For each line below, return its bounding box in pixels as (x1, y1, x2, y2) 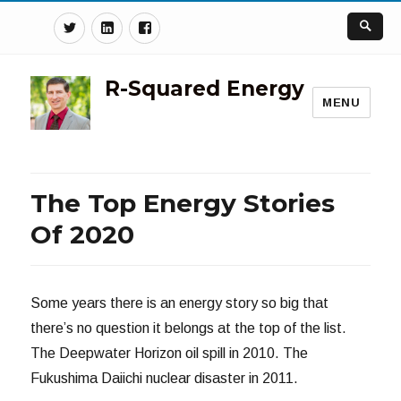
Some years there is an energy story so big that (30, 294, 329, 311)
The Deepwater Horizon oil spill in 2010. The (30, 345, 309, 361)
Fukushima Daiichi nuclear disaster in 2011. (30, 370, 299, 386)
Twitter (83, 17, 130, 32)
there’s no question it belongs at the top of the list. (30, 320, 347, 336)
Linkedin (121, 17, 173, 32)
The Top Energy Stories (30, 187, 336, 218)
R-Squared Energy (104, 76, 304, 101)
